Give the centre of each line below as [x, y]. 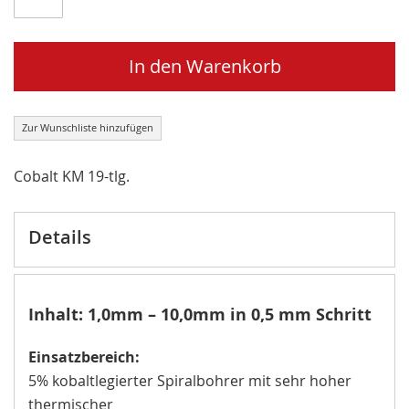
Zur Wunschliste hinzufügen [88, 128]
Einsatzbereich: [84, 357]
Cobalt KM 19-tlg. [72, 176]
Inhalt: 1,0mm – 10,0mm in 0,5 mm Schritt [200, 314]
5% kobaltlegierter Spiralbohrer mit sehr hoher [190, 380]
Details [60, 236]
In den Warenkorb [204, 66]
